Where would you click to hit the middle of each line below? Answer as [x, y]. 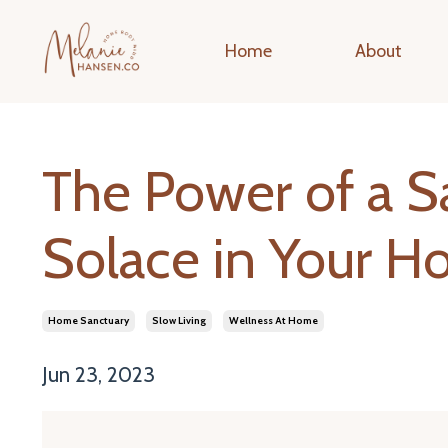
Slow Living [179, 320]
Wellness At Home [273, 320]
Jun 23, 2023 [98, 374]
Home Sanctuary [88, 320]
